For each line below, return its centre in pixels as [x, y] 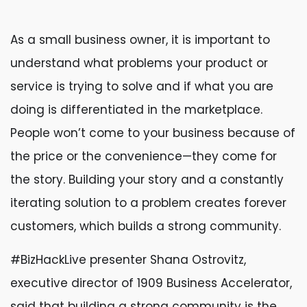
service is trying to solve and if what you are [142, 86]
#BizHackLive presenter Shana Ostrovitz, [128, 260]
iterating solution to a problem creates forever [148, 203]
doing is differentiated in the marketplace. [136, 110]
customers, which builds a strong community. [146, 226]
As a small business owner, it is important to [140, 40]
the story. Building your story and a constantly [147, 180]
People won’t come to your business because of [153, 133]
